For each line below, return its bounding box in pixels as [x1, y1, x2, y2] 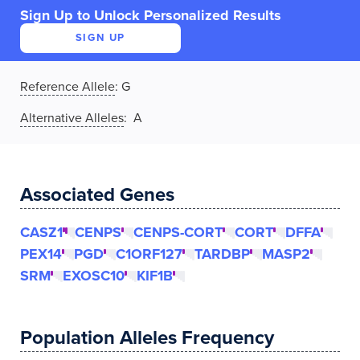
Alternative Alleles [20, 110, 124, 126]
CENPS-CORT [133, 223, 223, 241]
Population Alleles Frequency [20, 326, 274, 350]
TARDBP [194, 245, 250, 263]
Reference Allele [20, 79, 115, 95]
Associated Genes [20, 183, 174, 207]
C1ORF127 [116, 245, 182, 263]
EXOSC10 [63, 267, 125, 284]
